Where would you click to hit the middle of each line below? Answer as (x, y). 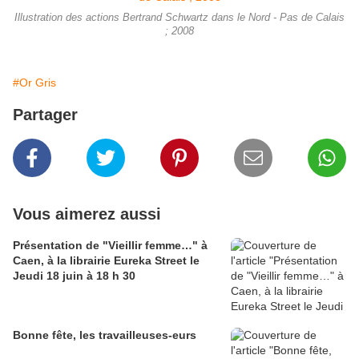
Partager (45, 114)
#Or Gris (34, 82)
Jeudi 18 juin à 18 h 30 (74, 275)
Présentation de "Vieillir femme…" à (110, 245)
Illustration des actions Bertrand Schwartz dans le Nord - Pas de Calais (179, 17)
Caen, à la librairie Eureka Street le (106, 260)
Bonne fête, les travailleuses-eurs (105, 335)
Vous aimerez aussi (87, 214)
